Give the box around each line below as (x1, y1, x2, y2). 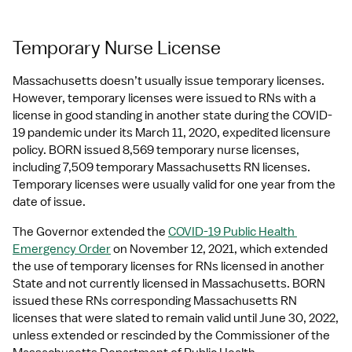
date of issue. (13, 194, 86, 210)
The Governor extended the (13, 224, 168, 240)
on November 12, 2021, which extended (111, 241, 328, 257)
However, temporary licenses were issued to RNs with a (13, 90, 316, 106)
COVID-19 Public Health (168, 224, 295, 240)
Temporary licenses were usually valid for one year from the (13, 177, 335, 192)
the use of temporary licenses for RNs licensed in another (13, 258, 324, 274)
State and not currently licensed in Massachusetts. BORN (13, 276, 325, 291)
